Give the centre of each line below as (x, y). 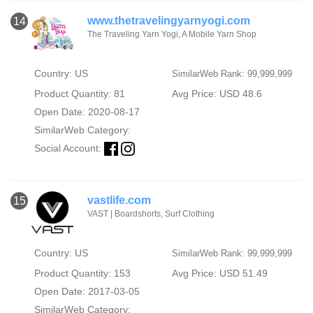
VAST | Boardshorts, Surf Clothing (151, 213)
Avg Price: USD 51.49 (219, 273)
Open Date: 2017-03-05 (87, 291)
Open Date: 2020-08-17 (87, 111)
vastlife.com (119, 200)
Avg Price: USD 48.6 (217, 93)
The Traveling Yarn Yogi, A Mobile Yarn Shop (172, 34)
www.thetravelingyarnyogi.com (169, 20)
